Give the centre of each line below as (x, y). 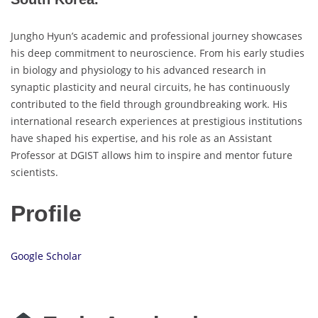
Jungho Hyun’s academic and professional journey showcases (157, 35)
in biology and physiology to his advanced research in (138, 70)
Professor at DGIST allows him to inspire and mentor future (152, 155)
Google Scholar (46, 256)
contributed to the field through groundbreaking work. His (149, 104)
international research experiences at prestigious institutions (157, 121)
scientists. (34, 172)
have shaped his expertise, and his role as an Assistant (141, 138)
